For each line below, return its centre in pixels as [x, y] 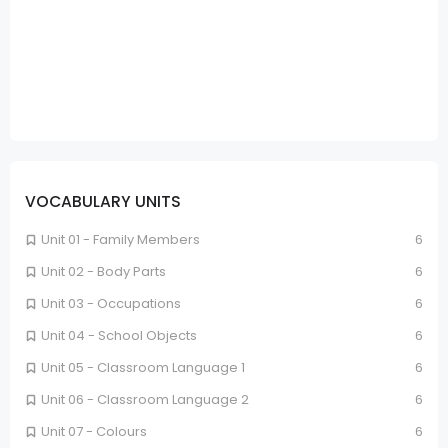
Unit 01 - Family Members [120, 239]
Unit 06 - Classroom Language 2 [145, 399]
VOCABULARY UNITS [103, 202]
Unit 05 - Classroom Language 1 [143, 367]
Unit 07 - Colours [94, 431]
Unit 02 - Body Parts [103, 271]
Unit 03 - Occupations [111, 303]
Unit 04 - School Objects [119, 335]
